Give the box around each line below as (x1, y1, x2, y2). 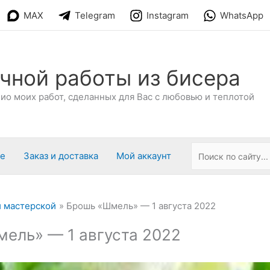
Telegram (75, 10, 115, 22)
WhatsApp (220, 10, 263, 22)
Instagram (146, 10, 189, 22)
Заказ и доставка (24, 150, 98, 162)
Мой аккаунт (116, 150, 171, 162)
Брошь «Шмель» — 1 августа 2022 (66, 200, 216, 212)
